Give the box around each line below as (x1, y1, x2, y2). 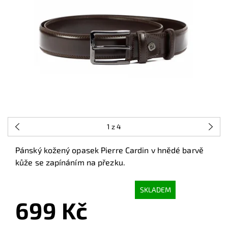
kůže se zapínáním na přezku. (15, 157, 125, 167)
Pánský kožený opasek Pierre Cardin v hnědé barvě (15, 145, 204, 155)
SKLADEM (139, 185, 171, 194)
